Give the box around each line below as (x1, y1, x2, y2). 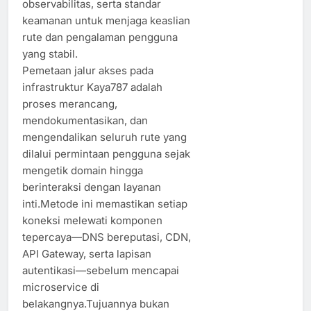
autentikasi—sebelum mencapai (22, 263, 179, 277)
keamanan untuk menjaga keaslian (22, 13, 190, 27)
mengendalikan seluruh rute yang (22, 130, 187, 144)
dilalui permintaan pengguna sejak (22, 146, 190, 160)
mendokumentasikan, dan (22, 113, 148, 127)
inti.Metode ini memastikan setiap (22, 196, 187, 210)
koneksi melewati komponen (22, 213, 162, 227)
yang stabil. (22, 47, 78, 60)
